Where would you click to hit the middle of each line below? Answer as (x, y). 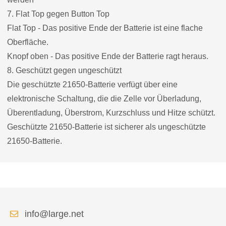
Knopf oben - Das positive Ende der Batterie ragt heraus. (108, 56)
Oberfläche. (28, 42)
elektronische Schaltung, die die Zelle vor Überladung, (104, 98)
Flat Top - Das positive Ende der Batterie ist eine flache (105, 28)
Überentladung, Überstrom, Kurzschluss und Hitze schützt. (111, 112)
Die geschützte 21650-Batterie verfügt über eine (92, 84)
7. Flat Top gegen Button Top (58, 14)
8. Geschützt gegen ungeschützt (64, 70)
